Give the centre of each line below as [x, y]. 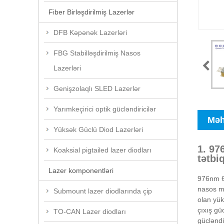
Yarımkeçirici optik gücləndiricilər [105, 109]
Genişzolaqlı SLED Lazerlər [97, 88]
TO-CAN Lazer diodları [90, 211]
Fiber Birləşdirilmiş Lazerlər [91, 12]
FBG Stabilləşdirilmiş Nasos [97, 53]
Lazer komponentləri [81, 170]
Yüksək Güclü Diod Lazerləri [98, 129]
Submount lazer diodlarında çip [103, 191]
